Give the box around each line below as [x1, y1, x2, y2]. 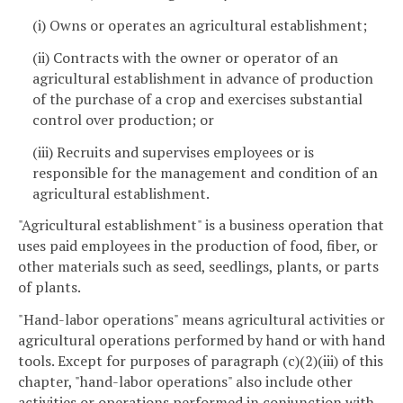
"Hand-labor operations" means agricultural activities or [18, 309, 385, 330]
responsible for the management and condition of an [32, 162, 378, 183]
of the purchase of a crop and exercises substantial [32, 88, 363, 109]
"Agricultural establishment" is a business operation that [18, 215, 384, 236]
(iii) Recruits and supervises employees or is [32, 141, 314, 162]
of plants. [18, 277, 81, 298]
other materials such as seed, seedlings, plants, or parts [18, 256, 379, 277]
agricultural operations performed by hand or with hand [18, 330, 385, 351]
